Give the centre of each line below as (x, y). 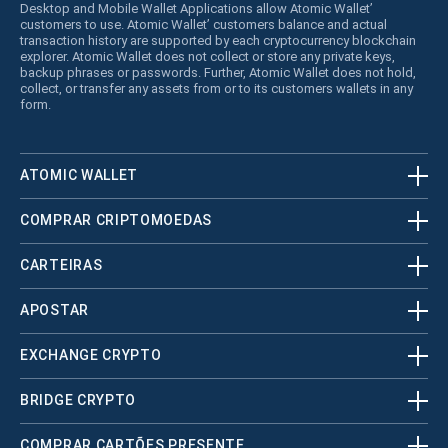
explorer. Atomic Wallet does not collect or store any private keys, (207, 56)
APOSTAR (54, 310)
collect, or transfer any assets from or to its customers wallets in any (216, 88)
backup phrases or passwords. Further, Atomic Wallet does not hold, (218, 72)
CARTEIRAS (61, 265)
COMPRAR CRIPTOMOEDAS (116, 220)
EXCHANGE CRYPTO (91, 355)
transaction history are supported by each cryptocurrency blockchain (218, 40)
